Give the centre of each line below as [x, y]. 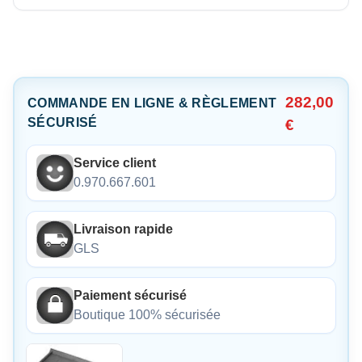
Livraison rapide [123, 229]
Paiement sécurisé [130, 295]
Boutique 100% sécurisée [147, 314]
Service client [115, 162]
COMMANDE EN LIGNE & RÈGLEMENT [152, 103]
